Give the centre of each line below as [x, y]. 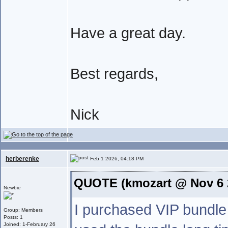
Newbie [12, 188]
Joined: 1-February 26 [30, 224]
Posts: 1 [13, 217]
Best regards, [114, 74]
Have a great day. [128, 33]
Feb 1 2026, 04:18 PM [116, 158]
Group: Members [23, 210]
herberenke [22, 159]
